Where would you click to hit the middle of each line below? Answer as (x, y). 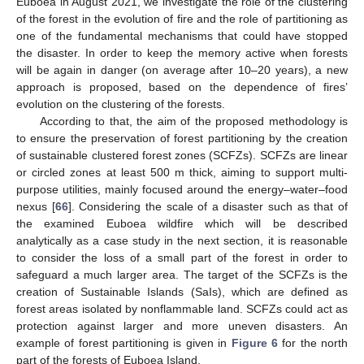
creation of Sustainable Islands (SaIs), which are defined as (182, 291)
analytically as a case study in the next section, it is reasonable (182, 240)
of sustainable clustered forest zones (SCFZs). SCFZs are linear (182, 155)
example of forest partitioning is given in (124, 342)
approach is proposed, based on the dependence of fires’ (182, 87)
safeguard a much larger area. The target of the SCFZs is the (182, 274)
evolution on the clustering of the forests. (121, 104)
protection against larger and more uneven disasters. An (182, 325)
